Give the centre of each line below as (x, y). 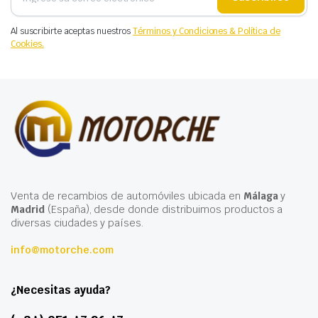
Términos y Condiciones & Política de (207, 31)
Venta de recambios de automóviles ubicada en (127, 196)
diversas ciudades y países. (77, 223)
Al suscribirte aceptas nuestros (72, 31)
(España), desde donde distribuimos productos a (164, 210)
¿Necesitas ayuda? (61, 290)
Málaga (261, 196)
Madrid (28, 210)
